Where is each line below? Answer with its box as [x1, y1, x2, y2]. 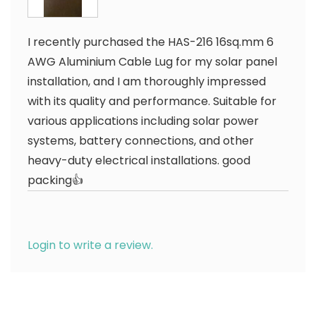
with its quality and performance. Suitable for [28, 93, 276, 109]
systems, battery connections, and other [28, 133, 254, 149]
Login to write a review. [28, 237, 153, 253]
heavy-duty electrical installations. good [28, 152, 250, 169]
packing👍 [28, 172, 83, 188]
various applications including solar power [28, 113, 259, 129]
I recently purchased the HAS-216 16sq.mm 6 [28, 34, 274, 50]
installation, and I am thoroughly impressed [28, 73, 266, 90]
